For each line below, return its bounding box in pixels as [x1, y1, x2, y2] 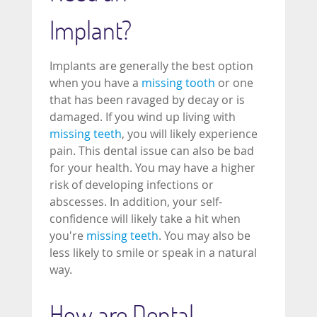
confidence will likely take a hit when [50, 211, 241, 226]
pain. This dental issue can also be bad [50, 143, 254, 158]
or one [215, 75, 253, 91]
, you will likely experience [122, 126, 258, 142]
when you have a [50, 75, 142, 91]
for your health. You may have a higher [50, 160, 255, 175]
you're [50, 228, 86, 243]
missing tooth [142, 75, 215, 91]
